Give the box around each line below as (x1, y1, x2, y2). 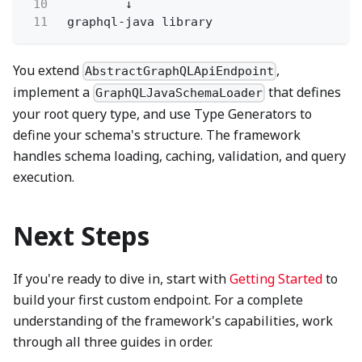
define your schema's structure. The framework (13, 126, 301, 145)
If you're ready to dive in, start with (13, 270, 229, 288)
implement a (13, 83, 93, 102)
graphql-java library (67, 14, 213, 29)
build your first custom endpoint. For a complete (13, 291, 303, 309)
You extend (13, 61, 82, 79)
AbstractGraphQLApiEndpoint (85, 64, 275, 79)
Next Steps (13, 218, 149, 254)
